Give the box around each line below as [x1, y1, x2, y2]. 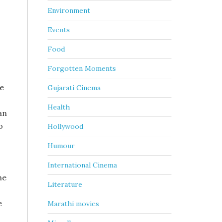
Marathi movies [48, 199, 99, 208]
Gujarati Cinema [48, 83, 101, 92]
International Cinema [48, 161, 117, 169]
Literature [48, 180, 82, 189]
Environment [48, 6, 90, 15]
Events [48, 25, 70, 34]
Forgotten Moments [48, 64, 116, 73]
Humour [48, 141, 75, 150]
